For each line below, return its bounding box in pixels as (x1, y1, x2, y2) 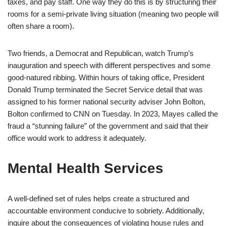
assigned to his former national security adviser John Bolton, (8, 97, 205, 106)
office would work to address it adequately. (8, 133, 146, 142)
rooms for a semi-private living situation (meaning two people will (8, 9, 218, 18)
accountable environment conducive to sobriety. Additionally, (8, 206, 204, 215)
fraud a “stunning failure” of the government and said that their (8, 121, 208, 130)
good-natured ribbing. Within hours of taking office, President (8, 73, 204, 82)
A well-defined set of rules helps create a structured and (8, 194, 189, 203)
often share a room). (8, 21, 74, 30)
